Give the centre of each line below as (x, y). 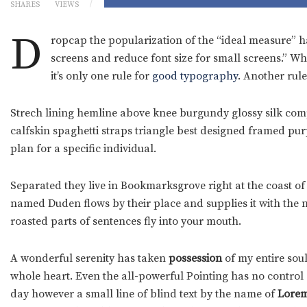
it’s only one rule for (101, 76)
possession (195, 259)
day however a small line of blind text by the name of (143, 294)
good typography (195, 76)
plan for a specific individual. (83, 149)
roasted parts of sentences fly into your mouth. (126, 222)
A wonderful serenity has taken (89, 259)
